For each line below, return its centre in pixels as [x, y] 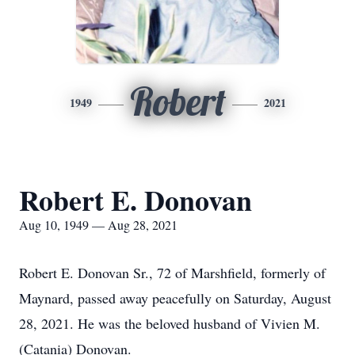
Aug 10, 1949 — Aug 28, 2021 [98, 225]
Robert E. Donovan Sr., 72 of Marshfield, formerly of [172, 273]
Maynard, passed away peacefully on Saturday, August [175, 298]
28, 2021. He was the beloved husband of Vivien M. [170, 323]
